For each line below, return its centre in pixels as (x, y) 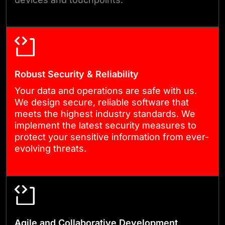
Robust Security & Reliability (77, 74)
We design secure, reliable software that (102, 102)
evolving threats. (50, 149)
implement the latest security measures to (105, 126)
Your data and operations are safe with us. (106, 91)
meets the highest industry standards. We (105, 114)
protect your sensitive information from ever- (112, 137)
